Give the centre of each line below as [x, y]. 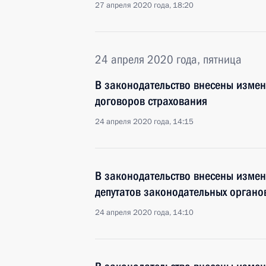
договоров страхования [151, 101]
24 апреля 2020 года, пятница [168, 59]
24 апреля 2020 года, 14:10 [144, 213]
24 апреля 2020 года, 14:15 [144, 122]
